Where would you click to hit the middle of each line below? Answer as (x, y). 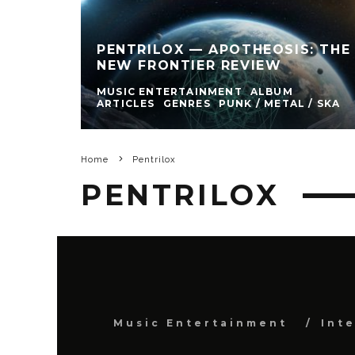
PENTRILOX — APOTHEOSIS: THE (224, 50)
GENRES (187, 104)
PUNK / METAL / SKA (279, 104)
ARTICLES (126, 104)
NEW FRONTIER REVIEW (189, 66)
